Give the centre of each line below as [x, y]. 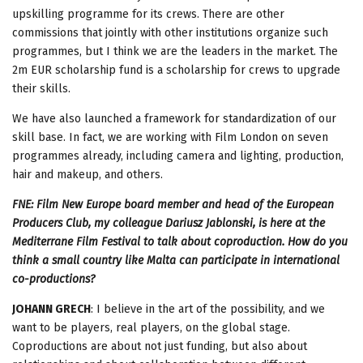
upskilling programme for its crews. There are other [148, 14]
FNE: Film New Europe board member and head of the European [173, 204]
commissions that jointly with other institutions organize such [170, 32]
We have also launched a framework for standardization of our [174, 118]
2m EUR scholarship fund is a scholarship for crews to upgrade [176, 70]
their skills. [41, 88]
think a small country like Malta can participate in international [176, 260]
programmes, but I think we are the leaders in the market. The [175, 51]
